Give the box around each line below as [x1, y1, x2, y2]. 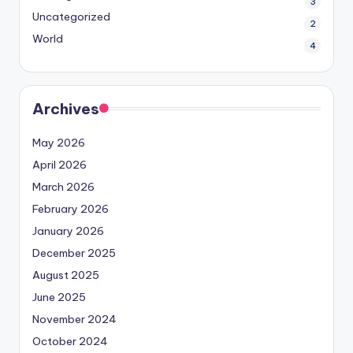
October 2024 [32, 334, 108, 349]
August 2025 [32, 268, 99, 283]
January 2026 [32, 224, 104, 239]
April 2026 [32, 158, 87, 173]
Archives [32, 99, 99, 119]
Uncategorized [32, 9, 110, 24]
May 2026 [32, 136, 85, 150]
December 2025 [32, 246, 116, 261]
